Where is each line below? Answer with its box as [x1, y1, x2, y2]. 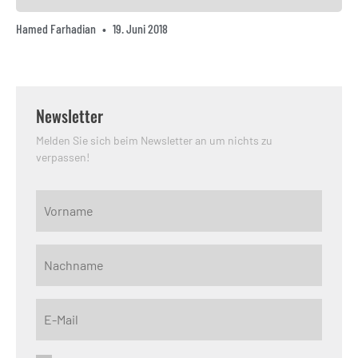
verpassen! [36, 150, 89, 165]
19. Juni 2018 [110, 21, 168, 37]
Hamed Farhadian [16, 21, 98, 37]
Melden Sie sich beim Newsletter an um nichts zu [36, 133, 272, 148]
